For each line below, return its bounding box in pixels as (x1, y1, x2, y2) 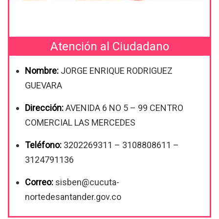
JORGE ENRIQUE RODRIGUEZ (61, 66, 173, 76)
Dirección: (25, 103, 64, 113)
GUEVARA (25, 80, 62, 91)
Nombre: (25, 66, 61, 76)
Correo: (25, 177, 55, 188)
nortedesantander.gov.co (25, 192, 121, 202)
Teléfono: (25, 140, 62, 151)
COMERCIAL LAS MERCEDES (25, 117, 135, 128)
